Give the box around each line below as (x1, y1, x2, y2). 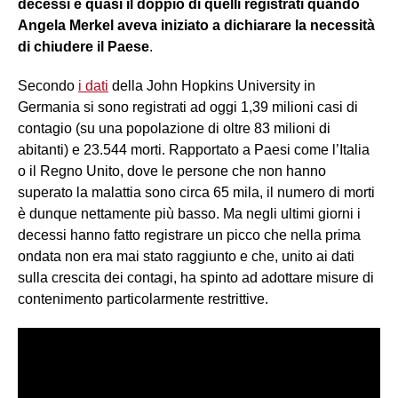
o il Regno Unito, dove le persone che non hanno (18, 163, 326, 179)
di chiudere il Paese (18, 39, 149, 55)
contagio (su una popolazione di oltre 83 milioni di (18, 121, 330, 137)
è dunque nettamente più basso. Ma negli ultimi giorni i (18, 206, 361, 222)
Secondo (18, 78, 78, 94)
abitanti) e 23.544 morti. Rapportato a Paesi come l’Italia (18, 142, 370, 158)
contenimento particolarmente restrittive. (18, 291, 268, 307)
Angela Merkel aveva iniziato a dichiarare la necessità (18, 18, 375, 34)
